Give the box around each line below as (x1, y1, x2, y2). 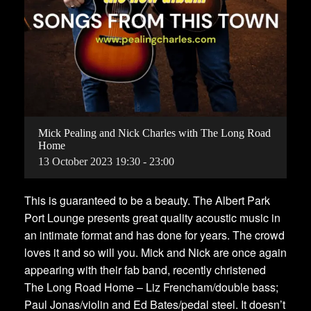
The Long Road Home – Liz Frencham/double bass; (24, 278, 278, 295)
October (52, 155, 87, 167)
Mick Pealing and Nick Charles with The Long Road (38, 126, 271, 139)
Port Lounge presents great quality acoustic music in (24, 209, 280, 226)
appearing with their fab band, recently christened (24, 261, 266, 278)
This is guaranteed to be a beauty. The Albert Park (24, 192, 270, 208)
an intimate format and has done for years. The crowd (24, 226, 285, 243)
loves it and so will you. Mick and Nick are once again (24, 244, 287, 260)
